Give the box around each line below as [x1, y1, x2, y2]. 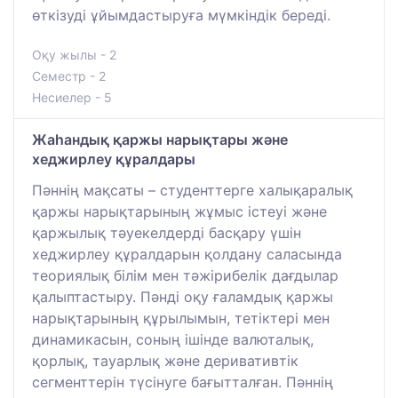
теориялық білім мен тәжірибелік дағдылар [32, 266, 338, 284]
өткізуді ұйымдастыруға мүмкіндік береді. [32, 5, 330, 24]
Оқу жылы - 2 [32, 46, 116, 62]
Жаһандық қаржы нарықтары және [32, 130, 288, 148]
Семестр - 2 [32, 68, 106, 84]
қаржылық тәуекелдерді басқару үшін [32, 223, 301, 242]
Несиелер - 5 [32, 89, 112, 105]
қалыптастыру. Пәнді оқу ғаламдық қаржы [32, 287, 333, 306]
